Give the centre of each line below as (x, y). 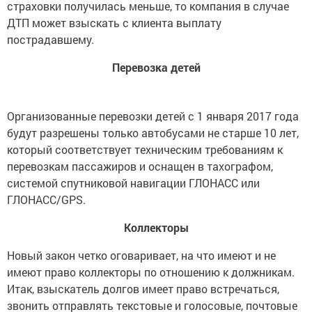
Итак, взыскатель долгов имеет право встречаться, (143, 289)
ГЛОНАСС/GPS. (46, 200)
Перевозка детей (156, 68)
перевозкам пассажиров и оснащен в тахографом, (140, 166)
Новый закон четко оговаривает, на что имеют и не (141, 256)
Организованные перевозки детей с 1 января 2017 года (153, 116)
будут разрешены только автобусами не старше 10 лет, (153, 133)
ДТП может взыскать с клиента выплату (114, 23)
